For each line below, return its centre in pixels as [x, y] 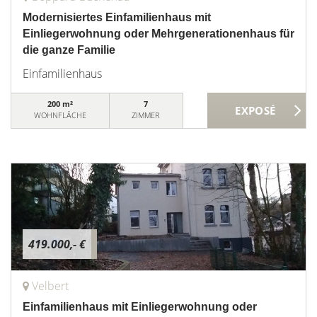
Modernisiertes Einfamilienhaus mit [117, 17]
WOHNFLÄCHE [60, 115]
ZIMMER [146, 115]
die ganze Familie [69, 50]
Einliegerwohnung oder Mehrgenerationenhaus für [158, 34]
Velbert [50, 286]
